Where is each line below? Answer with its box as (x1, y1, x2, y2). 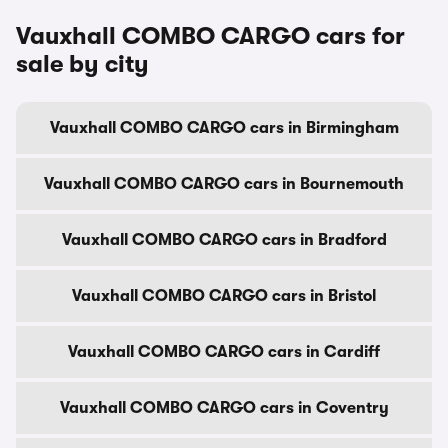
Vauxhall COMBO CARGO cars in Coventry (59, 399, 389, 417)
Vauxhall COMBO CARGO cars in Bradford (61, 231, 387, 249)
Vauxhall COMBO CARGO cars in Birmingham (49, 119, 399, 137)
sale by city (16, 50, 149, 78)
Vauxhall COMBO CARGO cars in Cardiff (68, 343, 380, 361)
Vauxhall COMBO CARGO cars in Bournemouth (44, 175, 404, 193)
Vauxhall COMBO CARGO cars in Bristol (72, 287, 376, 305)
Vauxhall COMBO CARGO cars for (16, 22, 405, 50)
